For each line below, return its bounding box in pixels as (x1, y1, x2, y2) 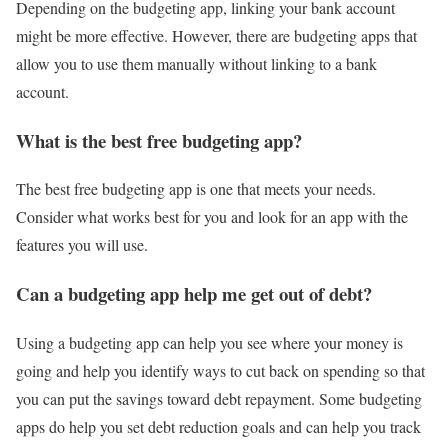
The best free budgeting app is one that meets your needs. (16, 178, 376, 200)
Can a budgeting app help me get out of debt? (16, 280, 372, 308)
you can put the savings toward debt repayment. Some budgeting (16, 387, 422, 409)
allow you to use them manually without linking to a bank (16, 53, 377, 75)
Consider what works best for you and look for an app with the (16, 206, 408, 228)
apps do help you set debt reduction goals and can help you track (16, 415, 421, 437)
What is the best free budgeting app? (16, 126, 302, 154)
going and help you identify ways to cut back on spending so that (16, 359, 425, 381)
